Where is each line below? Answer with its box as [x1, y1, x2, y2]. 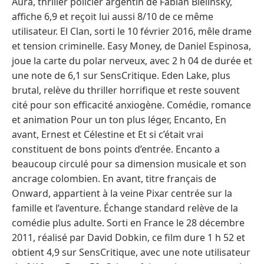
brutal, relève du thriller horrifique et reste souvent [12, 83, 240, 97]
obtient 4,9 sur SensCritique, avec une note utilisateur [12, 245, 250, 259]
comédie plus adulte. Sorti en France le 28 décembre [12, 216, 245, 229]
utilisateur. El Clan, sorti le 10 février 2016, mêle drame [12, 24, 252, 38]
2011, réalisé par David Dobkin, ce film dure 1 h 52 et [12, 230, 245, 244]
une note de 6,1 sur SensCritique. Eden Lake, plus [12, 68, 230, 82]
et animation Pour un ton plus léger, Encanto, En [12, 113, 226, 126]
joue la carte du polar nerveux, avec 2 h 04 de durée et [12, 54, 252, 67]
